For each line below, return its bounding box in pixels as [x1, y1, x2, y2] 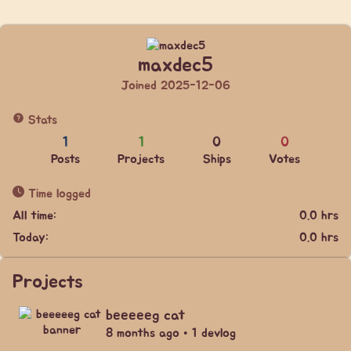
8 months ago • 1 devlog [105, 327, 236, 339]
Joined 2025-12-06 [121, 79, 230, 92]
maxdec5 [138, 56, 213, 75]
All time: [13, 209, 56, 222]
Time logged [24, 187, 91, 200]
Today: [13, 231, 49, 244]
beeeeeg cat [105, 308, 186, 323]
